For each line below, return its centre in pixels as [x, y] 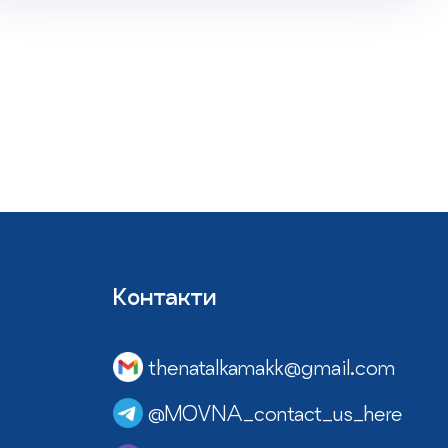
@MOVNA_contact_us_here [275, 413]
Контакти [164, 297]
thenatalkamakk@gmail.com [271, 367]
